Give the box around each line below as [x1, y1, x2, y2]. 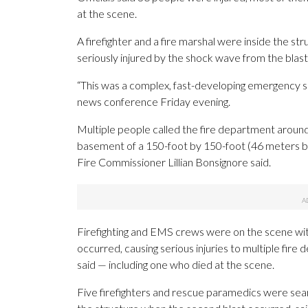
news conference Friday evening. [77, 95, 230, 109]
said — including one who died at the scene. [77, 258, 274, 272]
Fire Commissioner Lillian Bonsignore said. [77, 155, 271, 169]
